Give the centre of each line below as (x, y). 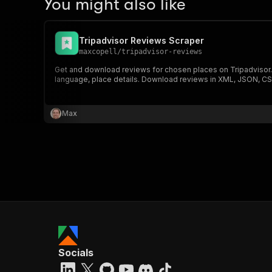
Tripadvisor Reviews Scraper (141, 40)
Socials (76, 253)
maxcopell (98, 52)
